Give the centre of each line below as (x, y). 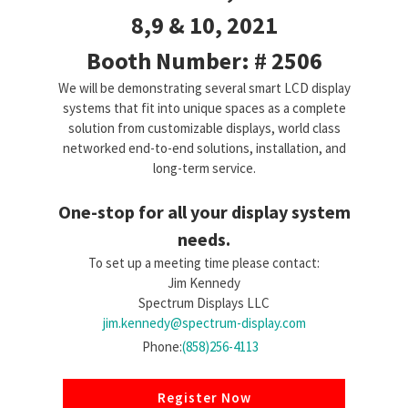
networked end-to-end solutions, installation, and (204, 148)
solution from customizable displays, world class (204, 128)
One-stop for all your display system (204, 212)
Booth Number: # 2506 (204, 61)
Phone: (162, 347)
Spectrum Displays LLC (204, 303)
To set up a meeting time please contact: (204, 263)
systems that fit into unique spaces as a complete (204, 108)
